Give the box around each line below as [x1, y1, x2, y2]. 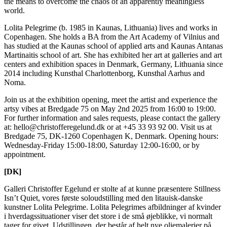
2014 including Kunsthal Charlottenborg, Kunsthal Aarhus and [4, 68, 205, 78]
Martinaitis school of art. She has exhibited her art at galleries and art [4, 50, 222, 59]
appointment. [4, 149, 46, 159]
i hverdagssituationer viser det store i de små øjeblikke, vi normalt [4, 211, 212, 220]
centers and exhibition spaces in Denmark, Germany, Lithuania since [4, 59, 223, 68]
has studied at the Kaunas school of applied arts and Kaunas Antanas [4, 41, 223, 50]
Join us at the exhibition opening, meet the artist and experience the [4, 95, 217, 104]
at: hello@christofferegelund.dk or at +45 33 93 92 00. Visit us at [4, 122, 212, 131]
